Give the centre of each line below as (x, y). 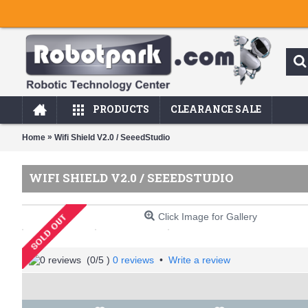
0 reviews (133, 260)
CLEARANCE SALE (216, 109)
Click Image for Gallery (208, 217)
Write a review (199, 260)
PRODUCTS (121, 109)
